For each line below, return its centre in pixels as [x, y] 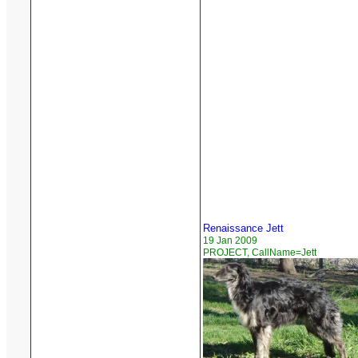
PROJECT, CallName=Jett [260, 253]
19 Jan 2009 [230, 241]
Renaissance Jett [243, 229]
